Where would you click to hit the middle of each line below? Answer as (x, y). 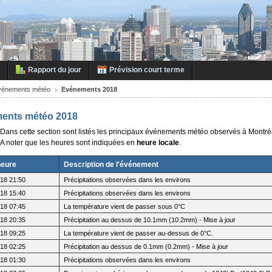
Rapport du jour (54, 70)
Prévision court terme (147, 70)
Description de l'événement (111, 164)
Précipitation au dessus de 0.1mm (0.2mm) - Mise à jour (146, 246)
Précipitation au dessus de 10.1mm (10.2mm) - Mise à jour (150, 219)
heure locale (158, 142)
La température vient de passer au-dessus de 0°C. (139, 233)
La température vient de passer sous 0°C (125, 206)
